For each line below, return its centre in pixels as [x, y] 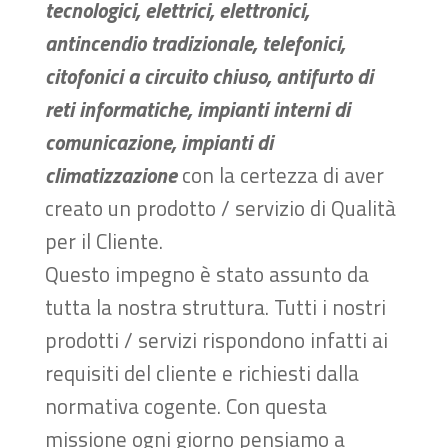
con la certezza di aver [282, 174]
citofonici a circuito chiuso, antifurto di [208, 75]
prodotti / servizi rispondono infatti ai [216, 339]
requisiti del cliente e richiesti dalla [201, 372]
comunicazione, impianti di [158, 141]
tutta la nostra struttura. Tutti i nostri [215, 306]
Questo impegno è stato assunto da [206, 273]
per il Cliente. [103, 240]
